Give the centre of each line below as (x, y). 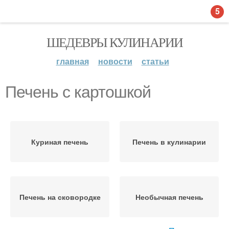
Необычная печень (169, 197)
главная (72, 61)
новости (115, 61)
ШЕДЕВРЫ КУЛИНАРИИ (114, 42)
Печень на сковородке (60, 197)
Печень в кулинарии (169, 142)
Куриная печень (60, 142)
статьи (155, 61)
